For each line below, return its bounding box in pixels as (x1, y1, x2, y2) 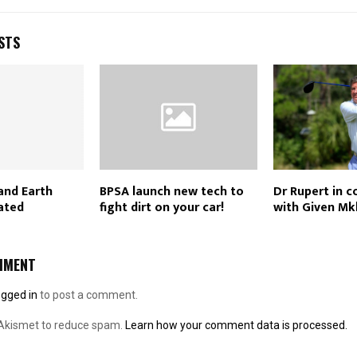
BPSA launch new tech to (99, 181, 244, 203)
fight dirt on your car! (99, 197, 224, 219)
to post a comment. (37, 288, 138, 302)
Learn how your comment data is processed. (125, 319, 347, 332)
